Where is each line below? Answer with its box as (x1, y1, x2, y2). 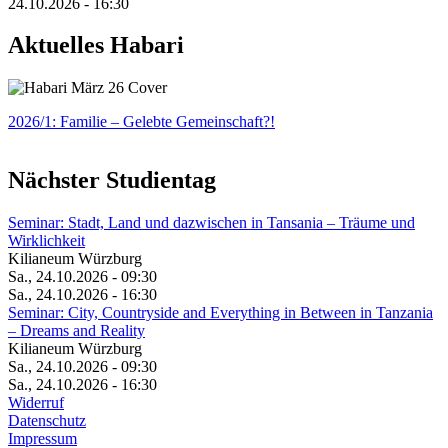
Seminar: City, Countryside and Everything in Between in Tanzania (8, 304, 433, 322)
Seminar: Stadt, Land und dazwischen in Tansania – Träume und (8, 214, 415, 232)
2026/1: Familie (8, 113, 111, 131)
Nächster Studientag (8, 167, 216, 194)
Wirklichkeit (8, 232, 85, 250)
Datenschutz (8, 412, 86, 430)
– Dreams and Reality (8, 322, 145, 340)
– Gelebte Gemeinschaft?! (111, 113, 275, 131)
